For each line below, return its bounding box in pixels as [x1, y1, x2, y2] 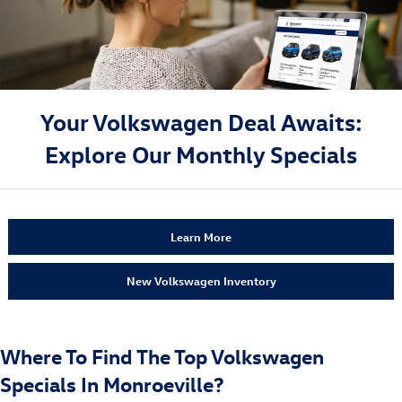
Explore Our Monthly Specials [45, 139, 357, 169]
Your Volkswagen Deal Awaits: [39, 107, 363, 136]
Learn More [170, 229, 232, 245]
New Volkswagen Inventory [126, 273, 276, 289]
